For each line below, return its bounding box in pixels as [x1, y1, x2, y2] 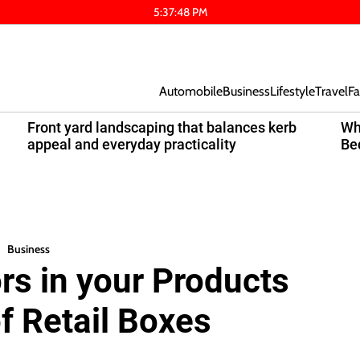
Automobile [159, 84, 223, 99]
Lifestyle [270, 84, 315, 99]
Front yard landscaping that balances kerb [27, 119, 297, 136]
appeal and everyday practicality [27, 136, 236, 153]
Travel [315, 84, 348, 99]
